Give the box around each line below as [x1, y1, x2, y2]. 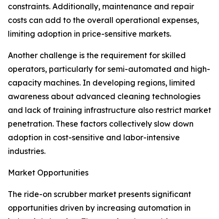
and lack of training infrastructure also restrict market [8, 105, 211, 115]
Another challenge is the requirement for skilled [8, 50, 186, 61]
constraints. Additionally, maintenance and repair [8, 1, 194, 12]
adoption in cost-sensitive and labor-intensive [8, 132, 180, 143]
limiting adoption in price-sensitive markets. [8, 29, 171, 39]
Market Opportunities [8, 168, 88, 178]
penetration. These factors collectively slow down [8, 119, 194, 129]
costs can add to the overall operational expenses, [8, 15, 199, 25]
